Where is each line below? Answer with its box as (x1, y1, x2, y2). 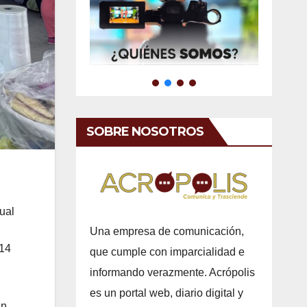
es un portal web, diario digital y (89, 286, 243, 299)
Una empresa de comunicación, (89, 225, 244, 237)
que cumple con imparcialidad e (89, 245, 245, 258)
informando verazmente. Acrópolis (89, 266, 255, 278)
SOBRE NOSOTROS (86, 123, 204, 139)
